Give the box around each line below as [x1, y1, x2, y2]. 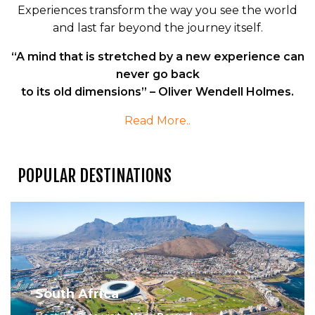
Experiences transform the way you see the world [18, 4, 297, 18]
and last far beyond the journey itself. [52, 21, 263, 35]
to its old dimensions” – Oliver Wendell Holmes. [21, 85, 294, 99]
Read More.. [124, 114, 191, 128]
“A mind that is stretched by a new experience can [11, 50, 304, 64]
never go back [115, 67, 200, 82]
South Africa [35, 286, 119, 302]
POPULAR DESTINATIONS [18, 165, 172, 187]
